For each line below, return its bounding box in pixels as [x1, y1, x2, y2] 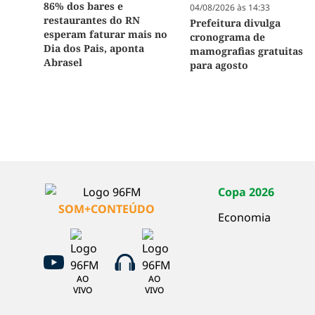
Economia [218, 210, 271, 226]
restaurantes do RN [44, 13, 140, 27]
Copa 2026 [218, 184, 275, 200]
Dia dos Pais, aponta [44, 41, 144, 56]
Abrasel [44, 56, 82, 70]
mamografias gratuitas [190, 44, 304, 58]
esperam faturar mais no [44, 27, 167, 41]
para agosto [190, 58, 249, 72]
